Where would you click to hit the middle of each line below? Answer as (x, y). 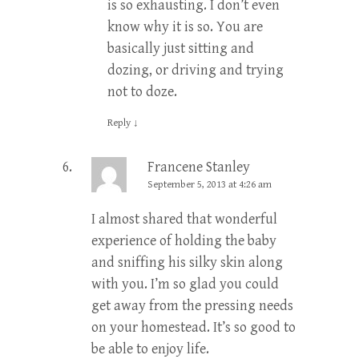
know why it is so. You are (185, 26)
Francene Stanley (199, 167)
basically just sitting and (181, 48)
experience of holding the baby (184, 240)
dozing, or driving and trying (196, 70)
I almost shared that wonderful (184, 219)
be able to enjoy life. (150, 349)
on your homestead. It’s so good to (194, 327)
